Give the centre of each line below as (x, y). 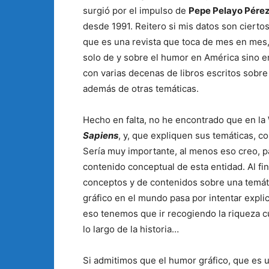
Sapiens (101, 135)
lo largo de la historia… (131, 229)
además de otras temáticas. (141, 88)
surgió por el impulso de (136, 10)
